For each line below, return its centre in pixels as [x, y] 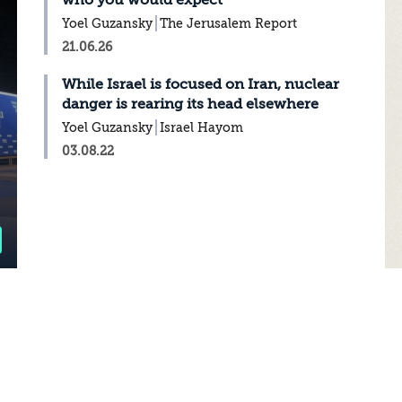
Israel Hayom [202, 127]
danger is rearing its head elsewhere [191, 104]
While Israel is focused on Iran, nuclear [201, 84]
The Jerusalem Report [229, 23]
